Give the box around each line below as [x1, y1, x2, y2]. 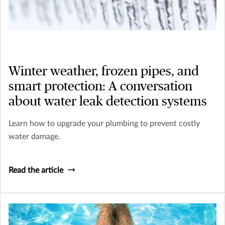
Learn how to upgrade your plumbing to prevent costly [9, 119, 200, 128]
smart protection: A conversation [9, 79, 192, 93]
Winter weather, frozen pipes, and [9, 64, 199, 78]
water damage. [9, 132, 60, 141]
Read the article [9, 166, 63, 174]
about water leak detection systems [9, 94, 207, 108]
